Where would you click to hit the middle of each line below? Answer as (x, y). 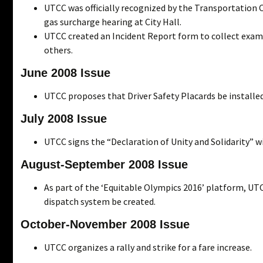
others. (58, 50)
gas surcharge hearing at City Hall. (113, 21)
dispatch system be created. (100, 201)
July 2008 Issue (64, 118)
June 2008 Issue (65, 73)
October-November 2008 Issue (105, 224)
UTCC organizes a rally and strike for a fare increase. (148, 247)
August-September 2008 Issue (104, 164)
